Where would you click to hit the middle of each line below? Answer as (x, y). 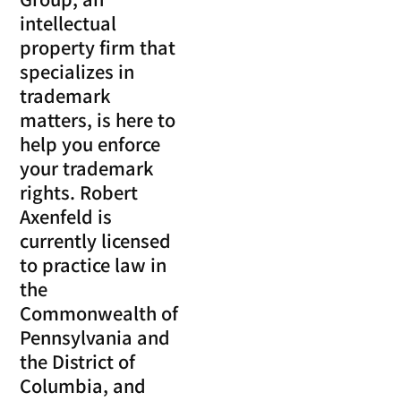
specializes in (77, 71)
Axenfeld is (66, 216)
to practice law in (94, 264)
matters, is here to (98, 119)
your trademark (87, 167)
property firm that (98, 47)
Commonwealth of (99, 312)
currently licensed (96, 240)
